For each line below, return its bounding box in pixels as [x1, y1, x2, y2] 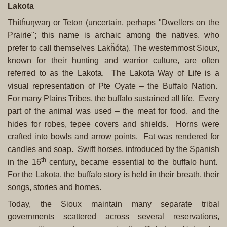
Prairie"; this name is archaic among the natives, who [8, 30, 219, 40]
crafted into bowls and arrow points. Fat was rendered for [8, 132, 219, 141]
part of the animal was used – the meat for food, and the [8, 106, 219, 116]
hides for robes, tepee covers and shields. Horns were [8, 119, 219, 128]
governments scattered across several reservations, [8, 212, 219, 221]
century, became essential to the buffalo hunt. [46, 157, 220, 166]
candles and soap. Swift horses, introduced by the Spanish [8, 144, 219, 154]
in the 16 [8, 157, 41, 166]
